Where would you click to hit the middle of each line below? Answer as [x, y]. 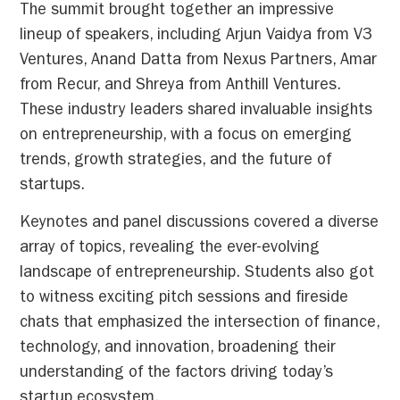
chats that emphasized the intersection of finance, [200, 325]
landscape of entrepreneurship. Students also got [197, 275]
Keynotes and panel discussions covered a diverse [200, 225]
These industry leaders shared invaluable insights [196, 111]
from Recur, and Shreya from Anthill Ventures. [181, 86]
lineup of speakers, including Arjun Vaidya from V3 [196, 36]
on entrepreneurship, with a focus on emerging [186, 136]
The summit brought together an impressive [177, 11]
